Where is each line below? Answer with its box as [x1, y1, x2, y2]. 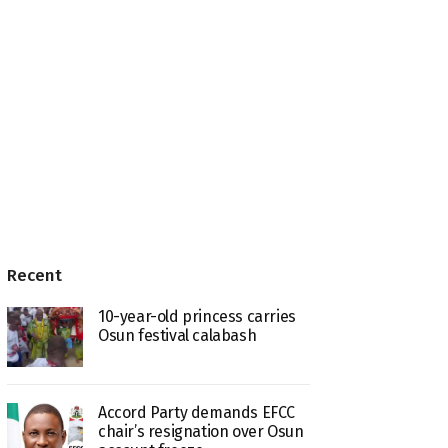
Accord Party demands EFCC [97, 403, 295, 423]
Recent [7, 264, 63, 286]
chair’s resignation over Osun [97, 422, 304, 442]
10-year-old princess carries [97, 306, 296, 326]
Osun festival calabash [97, 325, 257, 345]
